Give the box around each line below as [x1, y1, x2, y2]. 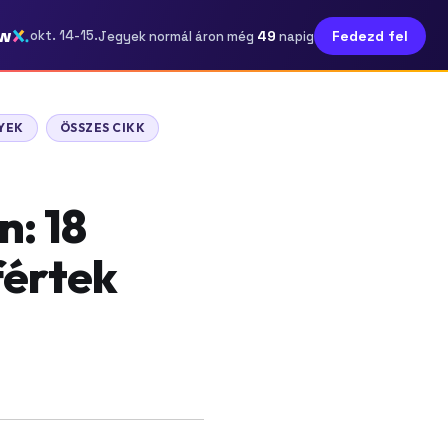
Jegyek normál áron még [98, 27, 257, 45]
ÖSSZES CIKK [59, 119, 146, 135]
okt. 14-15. [30, 27, 98, 44]
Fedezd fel [332, 27, 408, 45]
